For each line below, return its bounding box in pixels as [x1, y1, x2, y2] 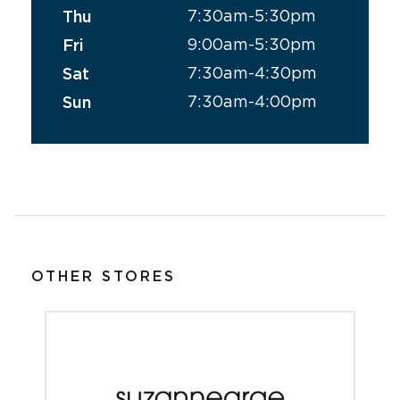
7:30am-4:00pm [187, 91, 318, 111]
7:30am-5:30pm [187, 5, 317, 25]
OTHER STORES [31, 267, 176, 285]
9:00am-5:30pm [187, 34, 317, 54]
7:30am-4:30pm [187, 62, 318, 82]
